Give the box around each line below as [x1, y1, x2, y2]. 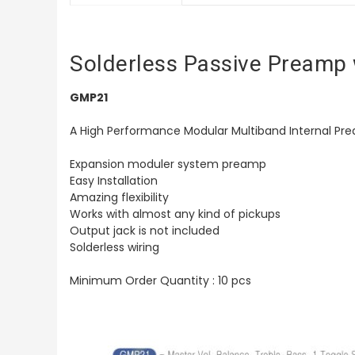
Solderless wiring [70, 239, 159, 255]
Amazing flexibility [70, 189, 169, 205]
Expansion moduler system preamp [70, 155, 266, 172]
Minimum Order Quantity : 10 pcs [70, 272, 251, 288]
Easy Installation [70, 172, 158, 189]
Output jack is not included [70, 222, 219, 239]
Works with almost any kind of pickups [70, 205, 281, 222]
